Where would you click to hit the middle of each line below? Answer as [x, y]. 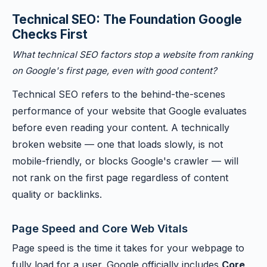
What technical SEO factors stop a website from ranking [132, 55]
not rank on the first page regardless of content [120, 178]
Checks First [50, 34]
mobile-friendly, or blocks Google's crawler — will [125, 161]
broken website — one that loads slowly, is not [117, 144]
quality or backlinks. [57, 194]
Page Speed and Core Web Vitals [100, 228]
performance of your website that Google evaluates [129, 111]
